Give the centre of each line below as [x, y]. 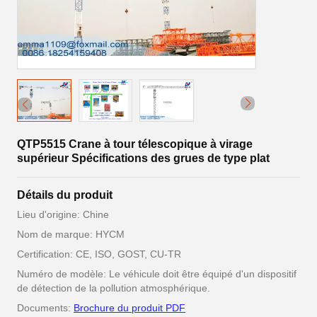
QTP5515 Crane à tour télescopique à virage [135, 144]
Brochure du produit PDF [129, 308]
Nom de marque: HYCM [71, 234]
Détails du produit [65, 195]
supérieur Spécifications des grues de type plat [143, 158]
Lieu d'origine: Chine [63, 214]
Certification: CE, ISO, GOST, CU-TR [99, 254]
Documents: [45, 308]
